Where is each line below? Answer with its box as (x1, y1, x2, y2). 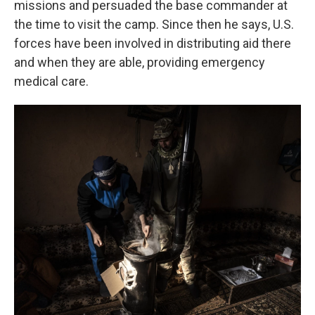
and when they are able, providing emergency (14, 55, 265, 70)
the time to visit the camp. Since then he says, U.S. (14, 17, 294, 32)
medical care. (14, 74, 89, 89)
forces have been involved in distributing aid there (14, 36, 291, 51)
